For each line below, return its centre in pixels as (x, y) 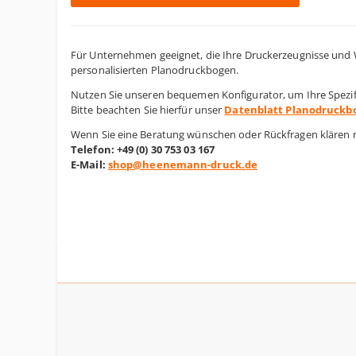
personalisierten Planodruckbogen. (155, 70)
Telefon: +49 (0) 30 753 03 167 (143, 149)
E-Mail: (89, 164)
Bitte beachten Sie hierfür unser (148, 110)
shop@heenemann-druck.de (183, 164)
